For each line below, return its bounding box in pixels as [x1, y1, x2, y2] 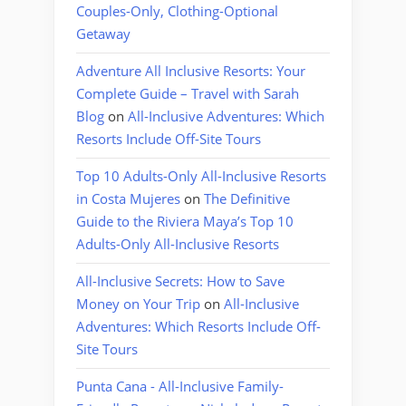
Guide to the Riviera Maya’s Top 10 [76, 212, 294, 231]
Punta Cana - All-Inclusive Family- [76, 377, 284, 396]
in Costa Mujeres [76, 189, 180, 208]
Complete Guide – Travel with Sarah [76, 84, 299, 103]
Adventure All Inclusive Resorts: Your [76, 62, 305, 81]
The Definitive [204, 189, 290, 208]
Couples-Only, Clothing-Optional [76, 2, 278, 21]
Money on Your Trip [76, 295, 200, 314]
